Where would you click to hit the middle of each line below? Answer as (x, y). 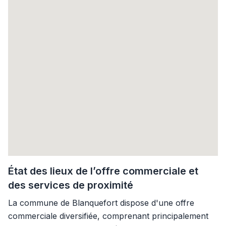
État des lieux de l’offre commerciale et (103, 171)
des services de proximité (71, 185)
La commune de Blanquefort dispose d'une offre (101, 203)
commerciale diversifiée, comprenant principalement (108, 216)
